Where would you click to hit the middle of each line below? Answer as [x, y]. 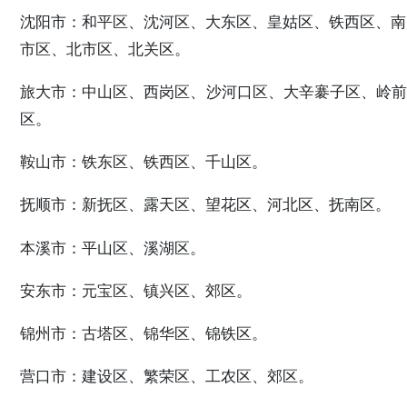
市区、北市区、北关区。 [105, 49]
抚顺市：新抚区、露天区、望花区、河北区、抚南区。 [205, 205]
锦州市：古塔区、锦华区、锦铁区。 [144, 333]
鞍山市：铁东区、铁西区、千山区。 [144, 162]
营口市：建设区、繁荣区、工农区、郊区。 [167, 377]
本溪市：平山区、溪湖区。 [113, 248]
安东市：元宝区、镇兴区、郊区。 [136, 290]
